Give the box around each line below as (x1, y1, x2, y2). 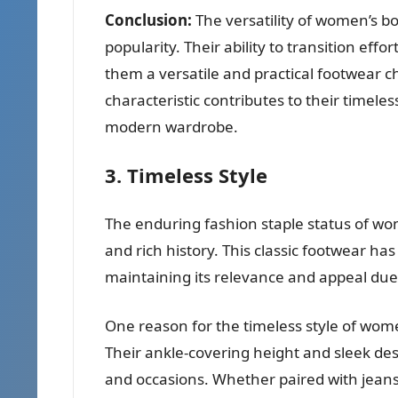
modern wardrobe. (105, 115, 238, 137)
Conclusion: (105, 9, 192, 30)
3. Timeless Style (105, 161, 267, 188)
